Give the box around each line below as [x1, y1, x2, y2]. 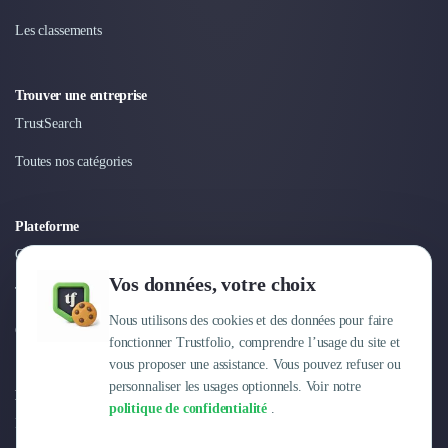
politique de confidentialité [109, 401, 268, 416]
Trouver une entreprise [15, 88, 147, 103]
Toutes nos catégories [15, 154, 133, 169]
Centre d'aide [15, 323, 88, 338]
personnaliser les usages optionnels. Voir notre [109, 379, 361, 394]
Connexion [15, 247, 75, 262]
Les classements [15, 23, 102, 38]
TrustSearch [15, 116, 82, 131]
